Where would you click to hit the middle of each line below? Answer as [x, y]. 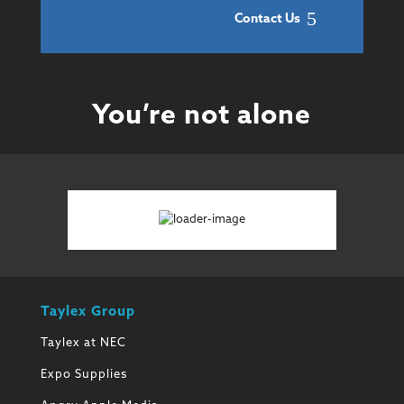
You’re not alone [202, 116]
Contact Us [268, 19]
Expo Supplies [83, 374]
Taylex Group [87, 312]
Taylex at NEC [83, 343]
